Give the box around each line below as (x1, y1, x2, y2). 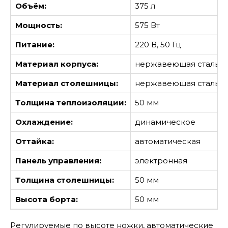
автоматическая (135, 136, 201, 146)
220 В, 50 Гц (135, 39, 181, 49)
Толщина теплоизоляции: (15, 97, 126, 107)
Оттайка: (15, 136, 54, 146)
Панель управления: (15, 155, 101, 165)
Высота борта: (15, 194, 78, 204)
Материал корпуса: (15, 59, 98, 69)
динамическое (135, 117, 195, 127)
